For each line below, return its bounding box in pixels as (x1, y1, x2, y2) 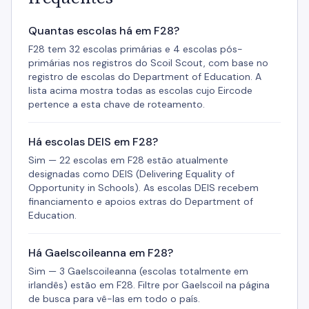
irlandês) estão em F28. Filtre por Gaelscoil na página (28, 279, 270, 291)
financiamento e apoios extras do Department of (28, 195, 253, 208)
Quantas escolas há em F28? (28, 23, 179, 38)
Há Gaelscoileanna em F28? (28, 246, 173, 260)
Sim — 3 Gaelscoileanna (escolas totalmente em (28, 265, 248, 277)
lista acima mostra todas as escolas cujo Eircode (28, 84, 252, 97)
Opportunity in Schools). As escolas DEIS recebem (28, 181, 259, 194)
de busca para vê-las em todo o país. (28, 292, 200, 305)
